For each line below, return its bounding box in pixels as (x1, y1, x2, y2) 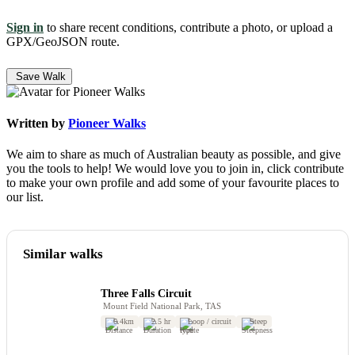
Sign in (6, 21, 44, 35)
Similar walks (23, 246, 103, 261)
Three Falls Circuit (101, 287, 192, 300)
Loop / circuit (188, 316, 232, 326)
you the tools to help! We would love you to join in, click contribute (6, 161, 344, 175)
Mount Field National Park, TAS (101, 301, 221, 311)
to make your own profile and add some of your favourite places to (6, 175, 339, 189)
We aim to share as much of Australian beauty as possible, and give (6, 147, 341, 161)
